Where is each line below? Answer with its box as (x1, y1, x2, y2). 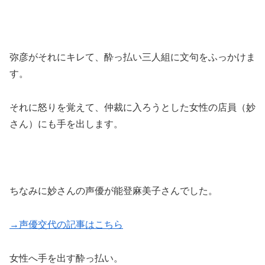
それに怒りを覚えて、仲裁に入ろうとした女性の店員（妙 (9, 102, 256, 112)
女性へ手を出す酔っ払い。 (9, 253, 123, 263)
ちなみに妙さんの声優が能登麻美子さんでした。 (9, 186, 218, 196)
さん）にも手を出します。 (9, 118, 123, 129)
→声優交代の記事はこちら (9, 219, 123, 230)
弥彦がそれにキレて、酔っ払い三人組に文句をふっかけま (9, 51, 256, 62)
